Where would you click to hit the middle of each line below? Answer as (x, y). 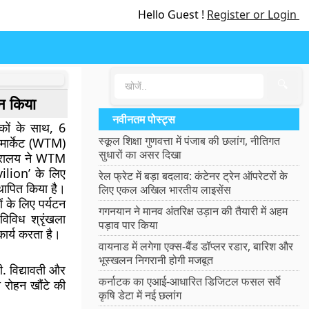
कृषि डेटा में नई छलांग (140, 295)
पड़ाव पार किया (129, 225)
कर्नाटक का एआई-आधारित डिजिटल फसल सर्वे (190, 281)
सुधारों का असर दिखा (140, 154)
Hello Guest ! (172, 14)
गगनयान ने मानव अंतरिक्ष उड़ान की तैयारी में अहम (193, 211)
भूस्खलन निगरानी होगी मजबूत (156, 260)
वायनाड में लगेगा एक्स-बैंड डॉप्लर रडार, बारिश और (196, 246)
